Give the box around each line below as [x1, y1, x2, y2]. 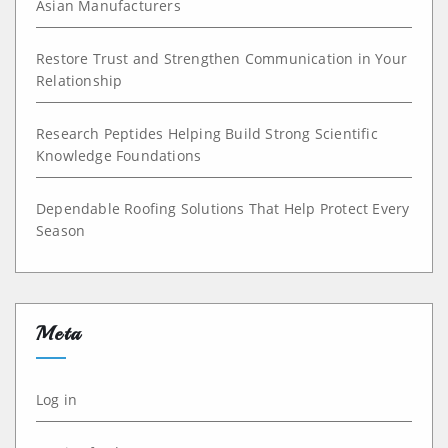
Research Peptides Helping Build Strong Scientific [36, 123, 378, 143]
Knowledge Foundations [36, 145, 202, 165]
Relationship [36, 70, 123, 90]
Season [36, 220, 86, 240]
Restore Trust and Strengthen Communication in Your [36, 48, 408, 68]
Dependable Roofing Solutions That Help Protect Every [36, 198, 410, 218]
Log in [36, 389, 78, 409]
